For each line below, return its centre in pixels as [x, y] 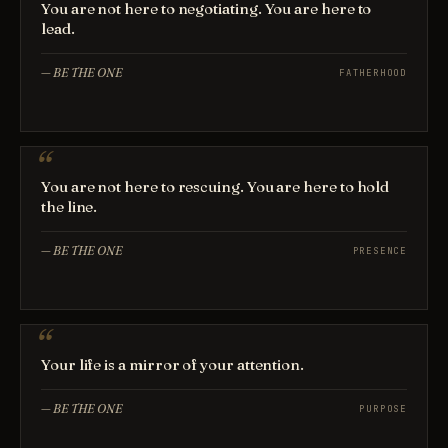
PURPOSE [383, 408]
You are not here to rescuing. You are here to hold [215, 186]
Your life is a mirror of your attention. [172, 364]
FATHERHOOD [373, 72]
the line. [69, 206]
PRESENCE [379, 250]
